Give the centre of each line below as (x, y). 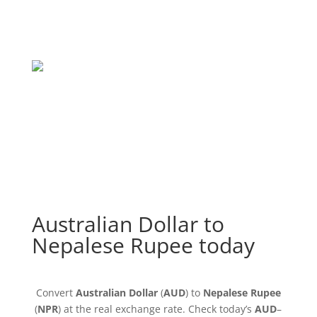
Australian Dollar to (128, 224)
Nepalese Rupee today (143, 245)
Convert (56, 293)
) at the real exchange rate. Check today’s (157, 309)
